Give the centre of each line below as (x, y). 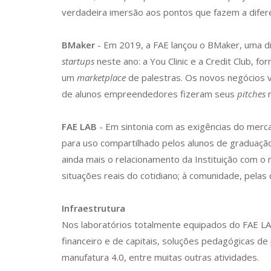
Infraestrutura (93, 208)
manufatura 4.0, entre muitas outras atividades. (160, 257)
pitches (251, 94)
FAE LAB (79, 126)
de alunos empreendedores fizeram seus (149, 94)
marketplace (101, 77)
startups (78, 61)
